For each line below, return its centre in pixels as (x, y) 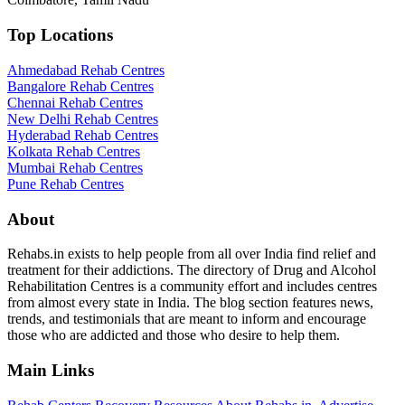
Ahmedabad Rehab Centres (86, 70)
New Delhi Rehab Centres (83, 118)
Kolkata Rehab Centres (74, 151)
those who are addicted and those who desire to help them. (174, 335)
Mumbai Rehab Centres (75, 167)
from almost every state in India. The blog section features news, (190, 303)
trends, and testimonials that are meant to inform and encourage (187, 319)
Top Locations (60, 35)
